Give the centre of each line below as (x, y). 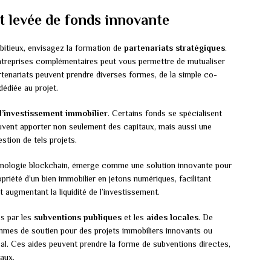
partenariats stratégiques (175, 48)
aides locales (172, 217)
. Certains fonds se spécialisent (165, 113)
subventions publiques (78, 217)
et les (134, 217)
